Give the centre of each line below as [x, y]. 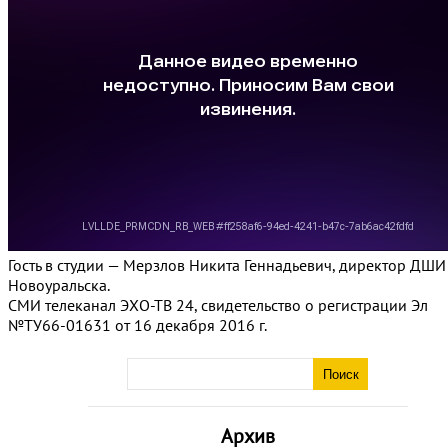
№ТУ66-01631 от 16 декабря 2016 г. [137, 325]
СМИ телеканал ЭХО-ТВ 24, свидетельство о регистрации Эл [218, 305]
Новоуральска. [59, 285]
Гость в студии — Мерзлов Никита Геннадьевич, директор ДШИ [227, 265]
